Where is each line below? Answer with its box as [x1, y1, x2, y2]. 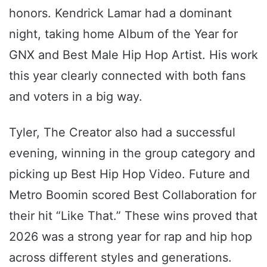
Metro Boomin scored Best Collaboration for [9, 188, 256, 203]
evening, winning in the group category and [9, 146, 255, 161]
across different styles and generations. [9, 250, 232, 265]
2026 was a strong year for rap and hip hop [9, 229, 252, 244]
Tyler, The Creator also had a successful [9, 125, 235, 140]
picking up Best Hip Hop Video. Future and [9, 167, 250, 182]
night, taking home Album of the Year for [9, 27, 238, 42]
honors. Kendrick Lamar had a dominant [9, 6, 232, 21]
